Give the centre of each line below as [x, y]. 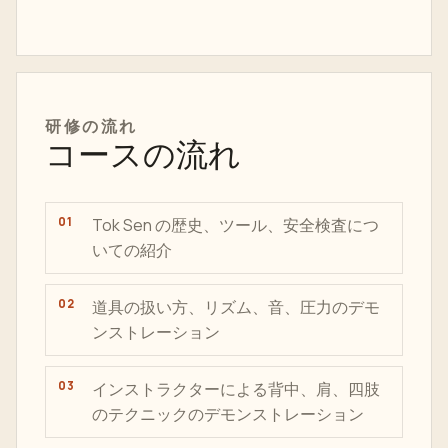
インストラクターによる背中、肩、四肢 [236, 389]
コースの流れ [143, 155]
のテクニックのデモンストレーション [228, 414]
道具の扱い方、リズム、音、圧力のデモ [236, 307]
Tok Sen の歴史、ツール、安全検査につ [235, 225]
